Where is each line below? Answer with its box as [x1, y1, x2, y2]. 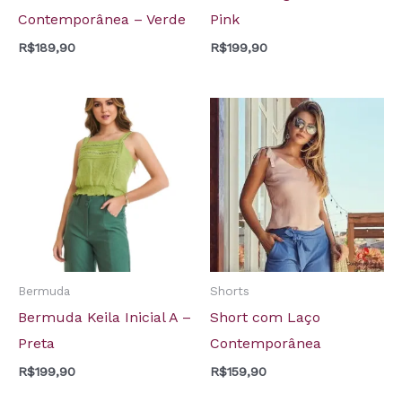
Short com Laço [210, 309, 320, 327]
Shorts [210, 283, 249, 298]
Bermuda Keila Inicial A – [18, 309, 191, 327]
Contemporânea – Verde [18, 10, 186, 28]
